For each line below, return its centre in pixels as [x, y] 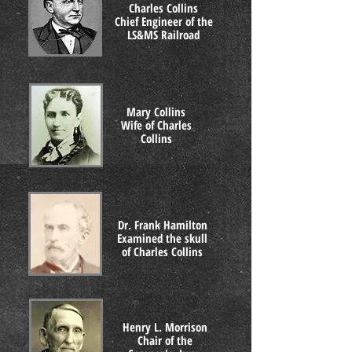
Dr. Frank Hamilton [162, 225]
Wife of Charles [156, 125]
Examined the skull [162, 238]
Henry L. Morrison [165, 327]
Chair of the [165, 340]
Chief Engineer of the [163, 21]
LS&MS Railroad [163, 35]
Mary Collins [156, 112]
